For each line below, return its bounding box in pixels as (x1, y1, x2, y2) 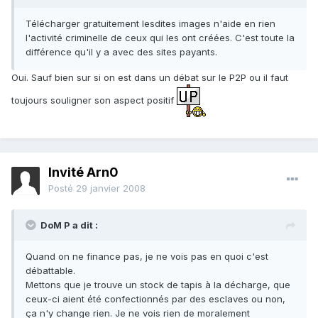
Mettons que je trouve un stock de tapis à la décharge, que (26, 279, 290, 291)
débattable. (26, 265, 75, 277)
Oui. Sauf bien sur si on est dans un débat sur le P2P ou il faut (11, 72, 288, 84)
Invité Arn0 (48, 165, 119, 180)
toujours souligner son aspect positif (11, 94, 177, 106)
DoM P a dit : (40, 219, 98, 231)
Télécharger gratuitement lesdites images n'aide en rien (26, 18, 275, 30)
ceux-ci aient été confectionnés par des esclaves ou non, (26, 293, 285, 305)
